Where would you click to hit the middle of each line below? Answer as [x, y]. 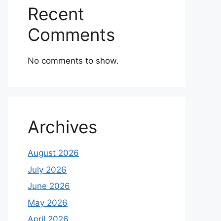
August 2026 [53, 153]
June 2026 [49, 186]
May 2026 [48, 203]
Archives [62, 127]
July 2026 [47, 169]
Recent [56, 14]
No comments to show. [73, 61]
